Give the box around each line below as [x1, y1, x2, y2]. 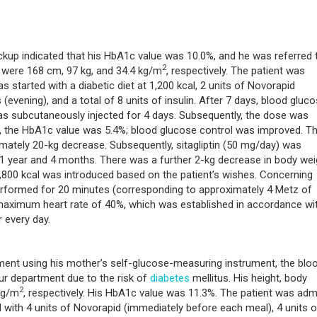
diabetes [150, 271, 190, 284]
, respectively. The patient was [166, 64, 305, 77]
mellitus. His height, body [190, 271, 307, 284]
